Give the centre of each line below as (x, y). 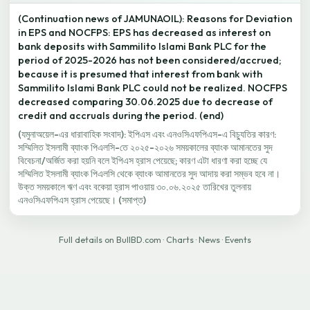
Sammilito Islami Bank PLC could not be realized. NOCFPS (153, 88)
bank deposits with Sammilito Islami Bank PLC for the (142, 46)
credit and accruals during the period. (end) (121, 116)
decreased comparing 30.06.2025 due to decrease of (145, 102)
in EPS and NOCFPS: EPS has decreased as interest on (144, 33)
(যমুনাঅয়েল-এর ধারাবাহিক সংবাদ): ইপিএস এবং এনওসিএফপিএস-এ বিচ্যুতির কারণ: (147, 134)
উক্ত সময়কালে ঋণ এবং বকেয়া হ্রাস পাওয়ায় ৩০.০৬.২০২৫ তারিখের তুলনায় (135, 187)
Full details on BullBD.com (110, 240)
